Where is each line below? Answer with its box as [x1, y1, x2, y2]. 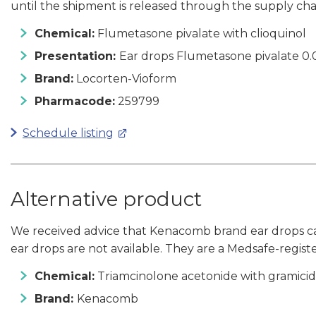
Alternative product [11, 186, 202, 211]
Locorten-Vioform [73, 71, 176, 85]
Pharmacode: [35, 94, 115, 108]
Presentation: [35, 49, 119, 63]
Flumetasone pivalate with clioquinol [95, 26, 309, 40]
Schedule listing [23, 126, 114, 140]
